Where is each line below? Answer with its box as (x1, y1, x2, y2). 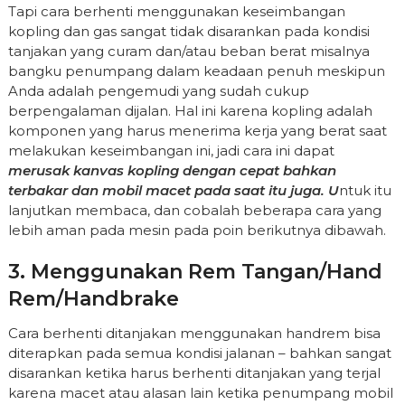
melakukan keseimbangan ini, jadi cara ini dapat (7, 142, 334, 159)
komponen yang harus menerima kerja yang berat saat (7, 122, 387, 139)
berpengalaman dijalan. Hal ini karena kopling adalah (7, 102, 372, 119)
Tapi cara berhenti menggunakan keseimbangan (7, 3, 345, 20)
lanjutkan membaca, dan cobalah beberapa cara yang (7, 202, 381, 219)
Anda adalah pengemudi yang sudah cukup (7, 82, 309, 99)
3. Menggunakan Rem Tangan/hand (7, 259, 382, 284)
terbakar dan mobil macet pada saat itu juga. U (7, 182, 339, 199)
